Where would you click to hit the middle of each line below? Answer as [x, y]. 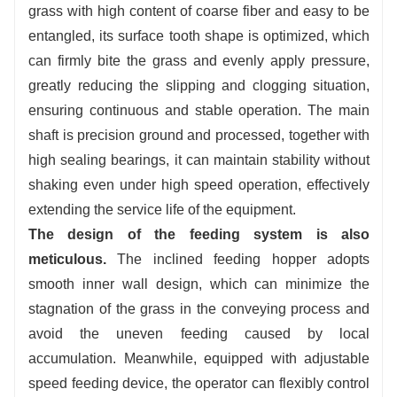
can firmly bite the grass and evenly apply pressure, [199, 60]
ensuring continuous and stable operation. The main [199, 110]
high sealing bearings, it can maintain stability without [199, 160]
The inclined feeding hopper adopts [238, 259]
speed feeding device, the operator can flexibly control [199, 383]
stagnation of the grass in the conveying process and [199, 308]
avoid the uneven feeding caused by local [199, 333]
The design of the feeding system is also [199, 234]
